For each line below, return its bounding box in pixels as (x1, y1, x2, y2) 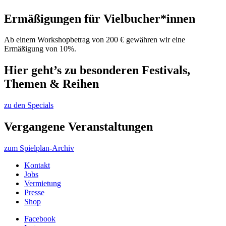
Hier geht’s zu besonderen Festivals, (4, 64, 190, 77)
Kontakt (24, 161, 50, 170)
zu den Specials (4, 101, 53, 110)
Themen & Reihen (4, 77, 99, 91)
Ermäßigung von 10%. (4, 44, 76, 53)
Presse (24, 188, 44, 197)
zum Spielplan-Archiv (4, 144, 74, 153)
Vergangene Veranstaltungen (4, 120, 153, 134)
